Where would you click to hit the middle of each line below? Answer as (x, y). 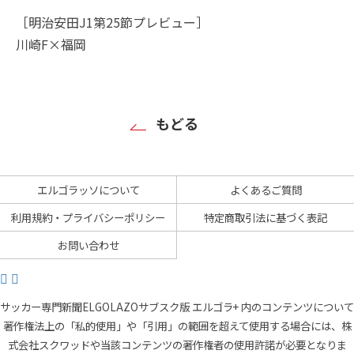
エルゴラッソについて (88, 189)
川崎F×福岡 (51, 44)
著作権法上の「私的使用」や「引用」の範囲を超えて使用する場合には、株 (177, 325)
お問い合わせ (88, 245)
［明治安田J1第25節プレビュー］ (112, 22)
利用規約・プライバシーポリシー (88, 217)
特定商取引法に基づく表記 (265, 217)
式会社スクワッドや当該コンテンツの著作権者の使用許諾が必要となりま (177, 344)
